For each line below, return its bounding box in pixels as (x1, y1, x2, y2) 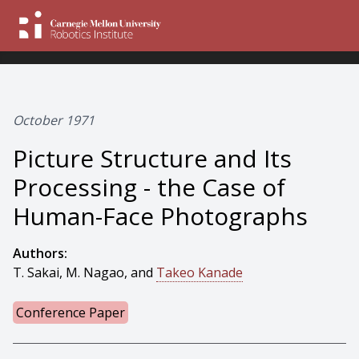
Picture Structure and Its (13, 142, 292, 175)
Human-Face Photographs (13, 200, 308, 232)
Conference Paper (16, 304, 125, 321)
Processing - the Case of (13, 171, 285, 204)
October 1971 (13, 111, 95, 129)
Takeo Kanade (156, 264, 243, 281)
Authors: (13, 244, 67, 262)
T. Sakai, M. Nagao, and (13, 264, 156, 281)
